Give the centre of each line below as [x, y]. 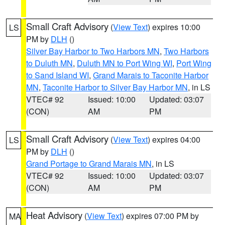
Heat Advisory [54, 215]
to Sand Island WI [58, 75]
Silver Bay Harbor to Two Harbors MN [93, 51]
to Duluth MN [49, 63]
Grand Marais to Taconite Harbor [151, 75]
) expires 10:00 [174, 27]
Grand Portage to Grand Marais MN [89, 163]
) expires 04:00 [174, 139]
